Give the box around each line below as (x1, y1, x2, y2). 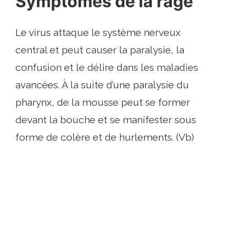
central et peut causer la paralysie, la (15, 44, 184, 56)
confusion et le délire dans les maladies (15, 62, 198, 73)
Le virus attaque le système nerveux (15, 27, 181, 39)
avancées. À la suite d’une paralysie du (15, 79, 189, 91)
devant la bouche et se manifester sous (15, 114, 196, 126)
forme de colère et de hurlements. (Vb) (15, 131, 194, 143)
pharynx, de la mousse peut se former (15, 97, 190, 108)
